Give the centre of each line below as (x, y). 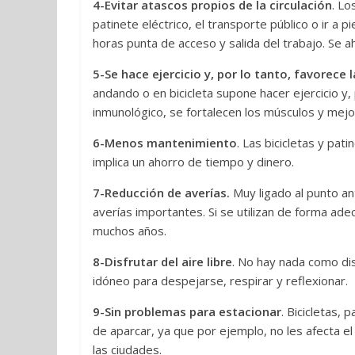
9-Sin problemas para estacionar (187, 311)
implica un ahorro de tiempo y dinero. (193, 162)
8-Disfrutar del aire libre (162, 261)
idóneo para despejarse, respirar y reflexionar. (220, 281)
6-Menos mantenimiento (165, 143)
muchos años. (130, 231)
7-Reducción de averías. (161, 193)
